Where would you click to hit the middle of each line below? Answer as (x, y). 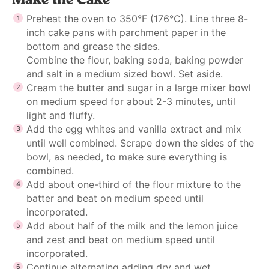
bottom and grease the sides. (93, 46)
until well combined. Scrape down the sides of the (140, 143)
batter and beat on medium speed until (115, 198)
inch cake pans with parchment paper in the (126, 32)
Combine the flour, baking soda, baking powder (135, 60)
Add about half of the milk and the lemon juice (132, 225)
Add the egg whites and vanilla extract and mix (134, 129)
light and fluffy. (61, 115)
